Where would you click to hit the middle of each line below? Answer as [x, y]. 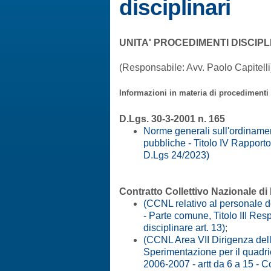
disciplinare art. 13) [184, 227]
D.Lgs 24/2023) [176, 155]
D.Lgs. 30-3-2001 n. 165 [172, 119]
